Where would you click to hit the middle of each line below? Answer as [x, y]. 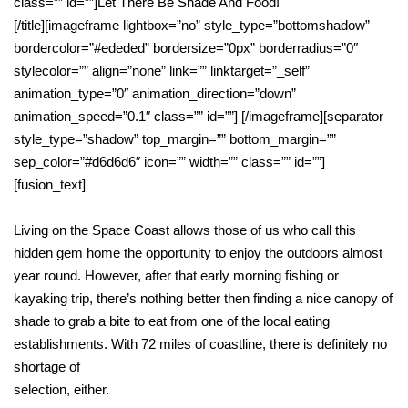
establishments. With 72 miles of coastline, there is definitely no [200, 344]
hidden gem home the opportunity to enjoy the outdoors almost [198, 253]
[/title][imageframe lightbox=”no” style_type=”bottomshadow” [192, 25]
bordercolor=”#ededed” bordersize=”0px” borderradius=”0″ [186, 48]
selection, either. [63, 390]
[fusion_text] [50, 185]
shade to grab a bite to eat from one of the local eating [172, 321]
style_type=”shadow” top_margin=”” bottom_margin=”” [175, 139]
